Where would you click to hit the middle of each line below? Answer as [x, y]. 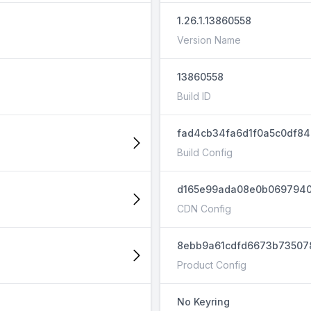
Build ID [194, 96]
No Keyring [203, 302]
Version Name [209, 40]
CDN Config [204, 209]
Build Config [205, 152]
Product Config [212, 265]
